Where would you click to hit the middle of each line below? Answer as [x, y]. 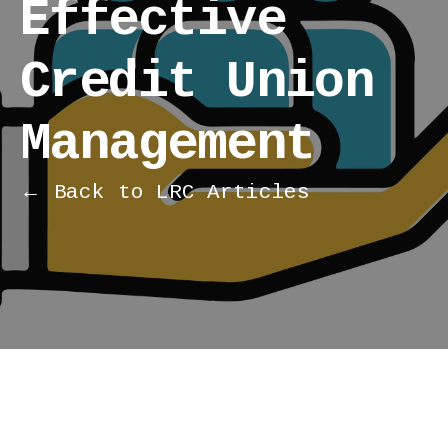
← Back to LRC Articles [165, 192]
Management [167, 144]
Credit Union [197, 82]
